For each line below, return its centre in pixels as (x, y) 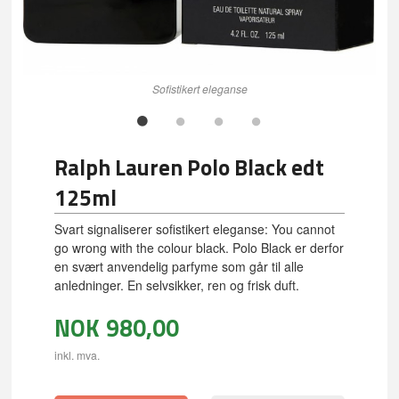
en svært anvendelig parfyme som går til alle (179, 267)
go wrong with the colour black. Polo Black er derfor (199, 248)
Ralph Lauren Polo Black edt (190, 168)
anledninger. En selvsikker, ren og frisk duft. (177, 285)
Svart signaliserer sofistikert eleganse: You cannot (195, 229)
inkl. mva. (77, 354)
